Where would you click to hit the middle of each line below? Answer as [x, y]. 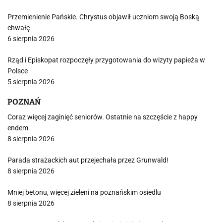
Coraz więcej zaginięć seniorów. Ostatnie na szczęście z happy [103, 117]
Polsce [18, 71]
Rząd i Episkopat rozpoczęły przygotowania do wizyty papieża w [106, 60]
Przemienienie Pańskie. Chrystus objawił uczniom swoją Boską [103, 17]
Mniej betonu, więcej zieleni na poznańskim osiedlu [84, 192]
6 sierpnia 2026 [31, 39]
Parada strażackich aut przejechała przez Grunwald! [88, 160]
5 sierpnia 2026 [31, 82]
